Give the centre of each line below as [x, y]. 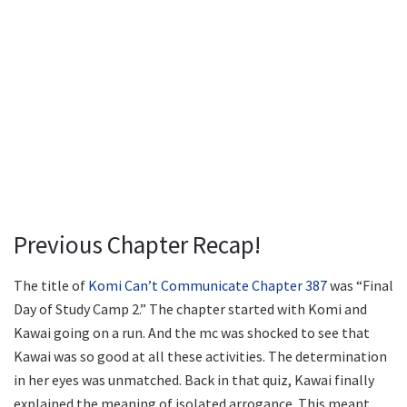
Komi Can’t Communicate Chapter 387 [208, 285]
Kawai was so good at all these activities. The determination [200, 356]
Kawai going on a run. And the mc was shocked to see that [192, 332]
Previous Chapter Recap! [137, 245]
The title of [51, 285]
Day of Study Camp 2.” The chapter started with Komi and [190, 308]
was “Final [360, 285]
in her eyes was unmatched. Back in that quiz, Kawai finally [194, 379]
